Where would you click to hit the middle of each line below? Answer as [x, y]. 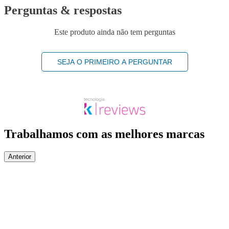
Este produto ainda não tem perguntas [114, 32]
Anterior [20, 156]
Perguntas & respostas [63, 10]
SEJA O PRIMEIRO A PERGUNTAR [114, 62]
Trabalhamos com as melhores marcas [104, 134]
